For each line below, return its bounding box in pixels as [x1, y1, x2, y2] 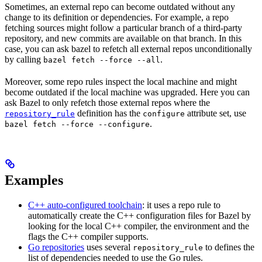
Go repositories [28, 242, 84, 253]
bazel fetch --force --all [43, 56, 160, 65]
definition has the [75, 108, 143, 119]
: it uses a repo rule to [142, 200, 220, 211]
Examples [5, 173, 63, 188]
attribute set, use [185, 108, 246, 119]
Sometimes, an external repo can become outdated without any [5, 2, 235, 12]
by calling [5, 54, 43, 65]
